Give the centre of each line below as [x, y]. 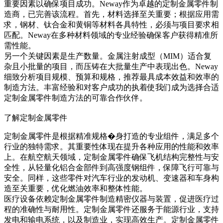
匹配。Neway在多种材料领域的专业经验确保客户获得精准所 [111, 35]
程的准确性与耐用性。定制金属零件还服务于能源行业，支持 [111, 210]
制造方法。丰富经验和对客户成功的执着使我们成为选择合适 [111, 88]
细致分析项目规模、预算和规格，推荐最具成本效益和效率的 [111, 77]
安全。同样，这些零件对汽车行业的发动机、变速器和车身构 [111, 178]
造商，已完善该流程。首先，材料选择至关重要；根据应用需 [111, 14]
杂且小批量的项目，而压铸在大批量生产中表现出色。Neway [111, 67]
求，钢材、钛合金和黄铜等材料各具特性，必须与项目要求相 [111, 25]
